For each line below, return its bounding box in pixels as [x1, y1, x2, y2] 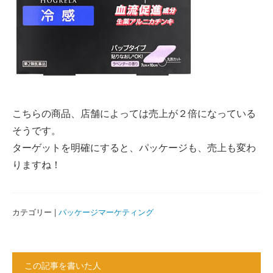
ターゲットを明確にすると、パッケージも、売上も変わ [12, 140, 256, 154]
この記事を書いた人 [24, 259, 101, 271]
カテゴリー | [12, 206, 58, 218]
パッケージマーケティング [58, 206, 154, 218]
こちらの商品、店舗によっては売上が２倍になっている [12, 106, 256, 120]
